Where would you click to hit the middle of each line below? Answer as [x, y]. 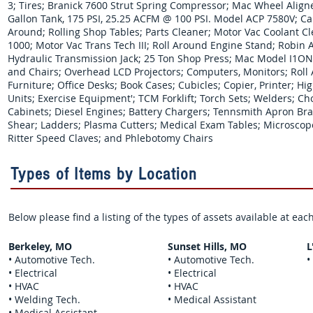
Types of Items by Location [107, 174]
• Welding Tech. [44, 299]
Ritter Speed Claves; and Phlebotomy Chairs [110, 138]
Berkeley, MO [40, 246]
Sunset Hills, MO [207, 246]
